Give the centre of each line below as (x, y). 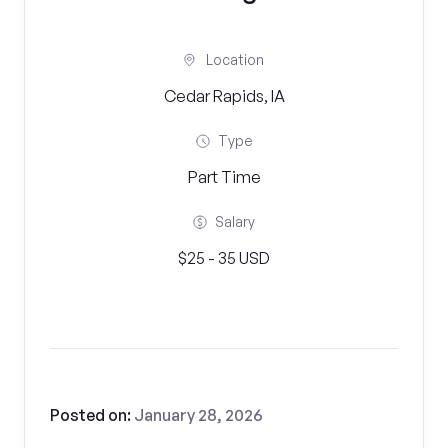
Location (235, 59)
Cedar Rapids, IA (224, 96)
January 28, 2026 (198, 415)
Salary (235, 221)
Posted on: (92, 415)
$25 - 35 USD (224, 258)
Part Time (224, 177)
